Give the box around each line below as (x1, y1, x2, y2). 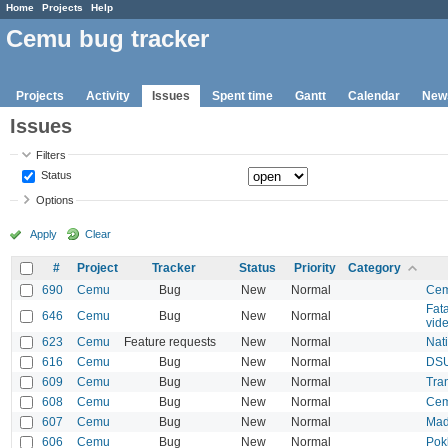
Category (348, 260, 401, 275)
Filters (36, 148, 67, 161)
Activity (86, 88, 130, 103)
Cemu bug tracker (6, 25, 209, 53)
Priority (294, 260, 336, 275)
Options (36, 194, 75, 207)
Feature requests (124, 334, 216, 349)
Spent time (212, 88, 273, 103)
